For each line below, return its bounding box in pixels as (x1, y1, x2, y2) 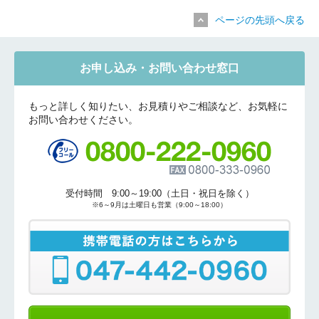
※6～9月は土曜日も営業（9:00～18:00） (92, 201, 227, 209)
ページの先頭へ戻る (215, 14, 305, 26)
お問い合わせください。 (28, 114, 138, 125)
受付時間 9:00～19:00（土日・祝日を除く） (65, 188, 254, 199)
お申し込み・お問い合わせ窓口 (80, 62, 239, 74)
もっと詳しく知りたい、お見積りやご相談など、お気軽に (28, 100, 288, 112)
